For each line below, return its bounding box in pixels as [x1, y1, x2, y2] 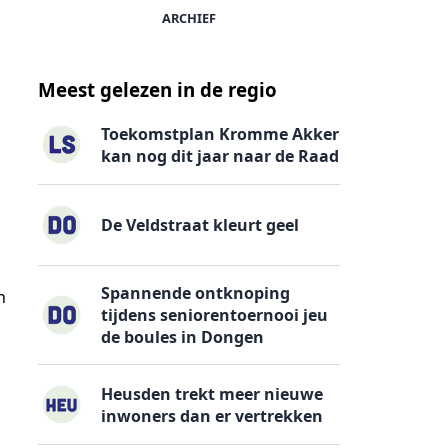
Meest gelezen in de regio [38, 77, 277, 103]
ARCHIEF [162, 8, 216, 27]
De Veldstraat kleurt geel [101, 214, 300, 237]
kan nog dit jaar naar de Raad [101, 144, 340, 167]
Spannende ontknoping [101, 281, 291, 304]
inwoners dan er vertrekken [101, 404, 324, 427]
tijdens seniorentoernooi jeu [101, 303, 329, 326]
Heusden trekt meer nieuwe [101, 382, 324, 405]
